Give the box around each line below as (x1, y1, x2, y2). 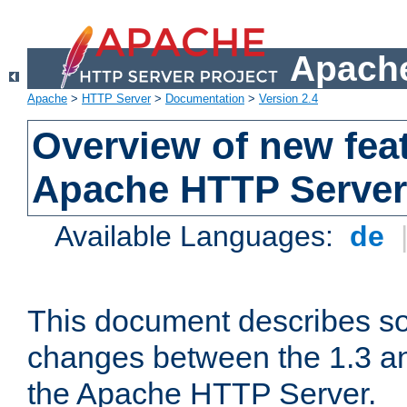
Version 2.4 (259, 92, 318, 106)
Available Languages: (55, 220, 342, 253)
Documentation (165, 92, 244, 106)
